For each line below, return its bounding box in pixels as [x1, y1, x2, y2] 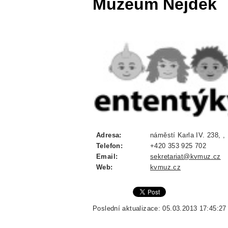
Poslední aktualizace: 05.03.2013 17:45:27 [93, 205, 226, 213]
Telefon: [96, 142, 123, 150]
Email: [96, 153, 118, 161]
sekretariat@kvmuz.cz [150, 153, 221, 161]
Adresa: [96, 131, 122, 139]
